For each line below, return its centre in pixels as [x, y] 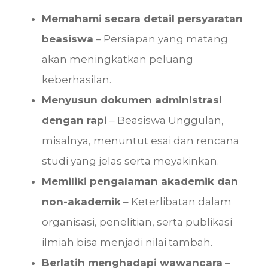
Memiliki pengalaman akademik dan [140, 182]
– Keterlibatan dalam [176, 202]
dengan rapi [74, 121]
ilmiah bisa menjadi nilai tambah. [127, 243]
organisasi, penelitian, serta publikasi [137, 222]
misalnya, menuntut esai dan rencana [141, 141]
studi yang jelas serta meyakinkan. [130, 161]
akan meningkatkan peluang [118, 60]
